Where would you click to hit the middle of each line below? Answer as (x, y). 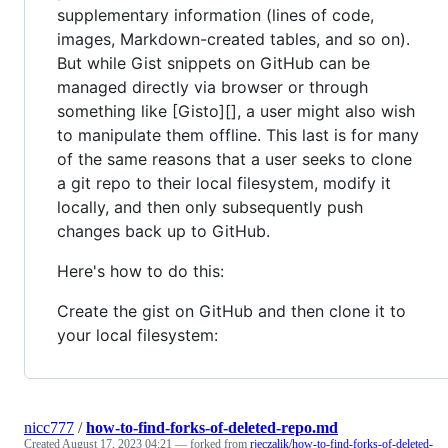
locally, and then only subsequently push (210, 206)
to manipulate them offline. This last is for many (238, 134)
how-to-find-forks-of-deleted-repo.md (212, 427)
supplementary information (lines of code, (215, 14)
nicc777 (49, 427)
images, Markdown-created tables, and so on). (233, 38)
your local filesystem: (137, 334)
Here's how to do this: (140, 270)
